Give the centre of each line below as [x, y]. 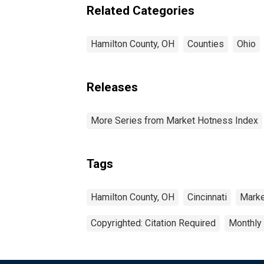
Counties [206, 44]
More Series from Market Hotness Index [174, 120]
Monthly [245, 223]
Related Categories [141, 10]
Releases [112, 87]
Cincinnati [207, 197]
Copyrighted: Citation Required [153, 223]
